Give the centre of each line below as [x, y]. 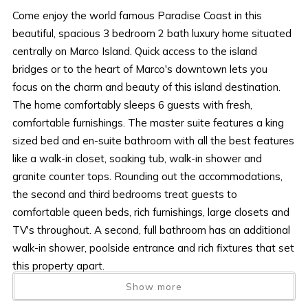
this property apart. [59, 265]
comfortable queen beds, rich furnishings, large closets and [151, 212]
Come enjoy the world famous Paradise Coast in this [137, 15]
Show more [154, 286]
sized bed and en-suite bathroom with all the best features [154, 140]
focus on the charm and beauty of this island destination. [147, 87]
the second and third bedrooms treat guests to [125, 194]
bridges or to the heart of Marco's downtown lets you [140, 69]
